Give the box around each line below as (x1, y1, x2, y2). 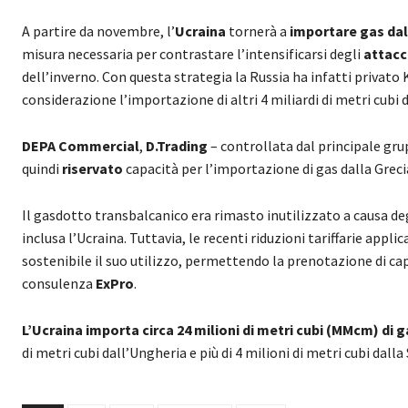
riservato (62, 158, 126, 178)
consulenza (22, 273, 96, 292)
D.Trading (146, 136, 208, 155)
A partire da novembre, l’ (22, 21, 175, 40)
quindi (22, 158, 62, 178)
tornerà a (229, 21, 287, 40)
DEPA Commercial (22, 136, 139, 155)
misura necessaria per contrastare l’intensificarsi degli (22, 44, 363, 63)
